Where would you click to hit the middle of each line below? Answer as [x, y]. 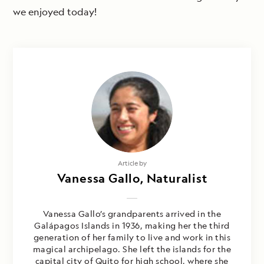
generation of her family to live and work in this [132, 237]
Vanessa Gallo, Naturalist [132, 179]
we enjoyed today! [55, 12]
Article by [132, 163]
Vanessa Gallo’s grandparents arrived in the [132, 214]
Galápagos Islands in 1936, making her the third [132, 226]
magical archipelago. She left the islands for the [132, 249]
